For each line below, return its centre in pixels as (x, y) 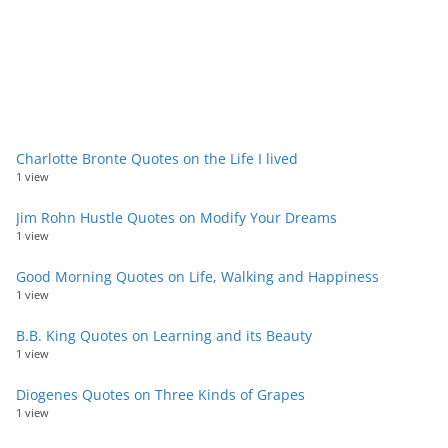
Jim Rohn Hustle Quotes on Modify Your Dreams (176, 218)
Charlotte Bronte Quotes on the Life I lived (157, 159)
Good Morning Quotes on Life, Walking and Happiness (197, 277)
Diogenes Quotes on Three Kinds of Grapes (160, 395)
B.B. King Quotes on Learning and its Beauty (164, 336)
